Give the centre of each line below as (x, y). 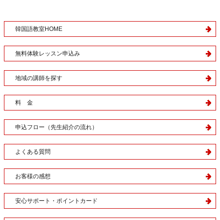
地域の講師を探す (39, 78)
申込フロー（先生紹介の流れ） (56, 127)
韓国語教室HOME (39, 29)
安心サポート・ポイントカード (56, 201)
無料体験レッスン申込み (48, 54)
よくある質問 (33, 152)
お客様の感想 (33, 177)
